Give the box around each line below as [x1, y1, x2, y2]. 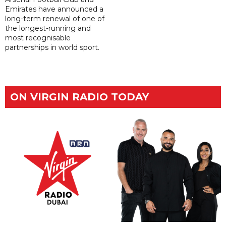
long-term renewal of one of [5, 14, 104, 24]
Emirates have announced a [5, 5, 103, 14]
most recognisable [5, 33, 71, 43]
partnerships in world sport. [5, 43, 99, 52]
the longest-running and [5, 24, 91, 33]
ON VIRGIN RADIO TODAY [10, 91, 149, 103]
